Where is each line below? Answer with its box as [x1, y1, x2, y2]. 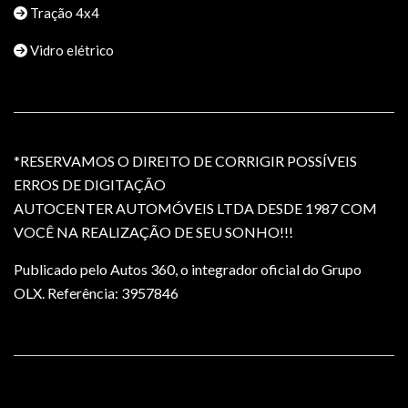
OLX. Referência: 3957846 [14, 283, 178, 301]
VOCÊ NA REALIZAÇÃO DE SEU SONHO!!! [14, 222, 293, 240]
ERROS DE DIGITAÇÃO [14, 175, 166, 193]
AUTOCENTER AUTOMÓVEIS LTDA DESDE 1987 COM [14, 199, 377, 217]
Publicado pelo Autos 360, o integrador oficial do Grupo [14, 260, 362, 278]
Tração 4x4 [27, 4, 99, 21]
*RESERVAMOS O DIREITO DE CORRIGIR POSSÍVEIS [14, 151, 357, 169]
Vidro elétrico [27, 41, 114, 58]
